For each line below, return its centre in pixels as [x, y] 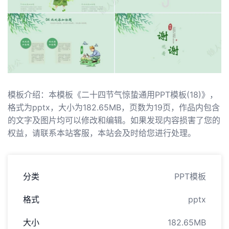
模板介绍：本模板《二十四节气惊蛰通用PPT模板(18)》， [113, 94]
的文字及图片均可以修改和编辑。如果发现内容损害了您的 [114, 120]
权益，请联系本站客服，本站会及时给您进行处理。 [102, 133]
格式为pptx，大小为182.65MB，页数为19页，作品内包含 [114, 107]
